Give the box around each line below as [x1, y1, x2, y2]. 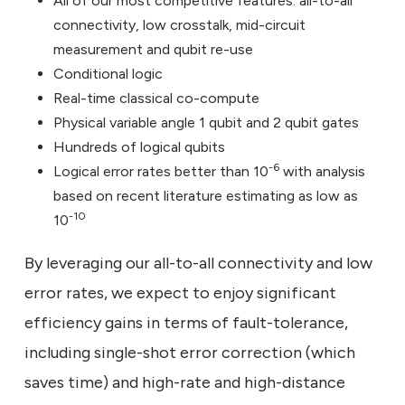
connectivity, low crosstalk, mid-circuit [53, 15, 306, 33]
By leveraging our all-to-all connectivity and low [24, 252, 372, 273]
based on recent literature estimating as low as [53, 186, 358, 204]
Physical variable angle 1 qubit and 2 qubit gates [53, 113, 359, 131]
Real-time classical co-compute [53, 89, 259, 107]
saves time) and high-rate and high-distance [24, 372, 345, 392]
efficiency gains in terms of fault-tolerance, [24, 312, 348, 333]
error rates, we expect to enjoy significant [24, 282, 336, 303]
